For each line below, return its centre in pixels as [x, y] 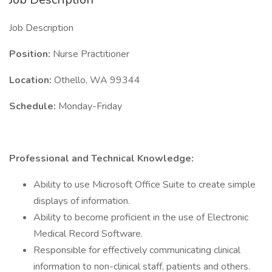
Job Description [41, 28]
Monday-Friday [90, 106]
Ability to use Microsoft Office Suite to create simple [144, 185]
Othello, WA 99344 [97, 80]
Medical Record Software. [88, 234]
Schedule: [34, 106]
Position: [31, 54]
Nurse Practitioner [91, 54]
